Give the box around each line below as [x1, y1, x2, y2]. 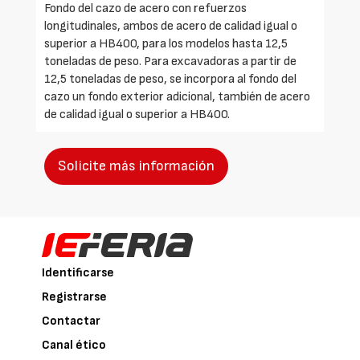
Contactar [42, 313, 101, 329]
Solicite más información [58, 157, 215, 174]
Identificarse [42, 264, 115, 280]
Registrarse [42, 288, 108, 305]
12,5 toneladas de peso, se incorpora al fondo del [44, 71, 297, 87]
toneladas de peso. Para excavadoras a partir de [44, 53, 297, 69]
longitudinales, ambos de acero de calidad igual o [44, 18, 297, 34]
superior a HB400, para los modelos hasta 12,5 [44, 35, 288, 51]
